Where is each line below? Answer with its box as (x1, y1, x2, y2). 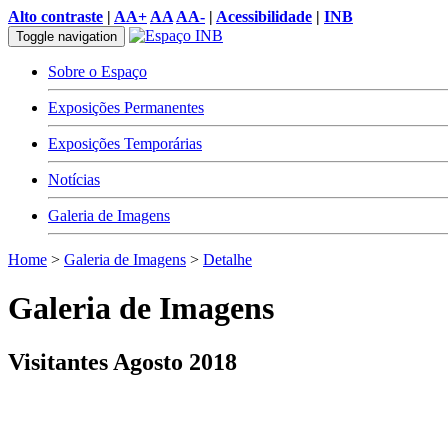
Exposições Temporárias (48, 135, 202, 152)
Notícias (48, 171, 100, 188)
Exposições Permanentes (48, 99, 204, 116)
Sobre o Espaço (48, 63, 147, 80)
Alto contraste (8, 8, 103, 25)
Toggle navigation (16, 29, 117, 44)
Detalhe (203, 251, 252, 268)
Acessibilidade (216, 8, 312, 25)
